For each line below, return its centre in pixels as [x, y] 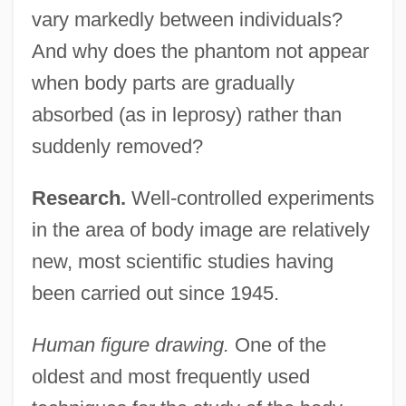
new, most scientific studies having [182, 261]
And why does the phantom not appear [200, 51]
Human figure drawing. [130, 344]
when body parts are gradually [163, 82]
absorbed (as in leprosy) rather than [186, 114]
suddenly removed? [117, 146]
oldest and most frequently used [170, 376]
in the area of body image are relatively [200, 229]
